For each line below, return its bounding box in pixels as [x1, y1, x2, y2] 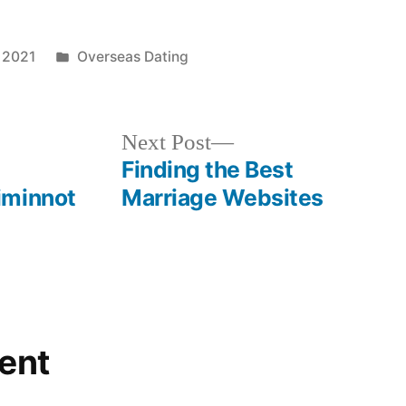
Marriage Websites [121, 183, 324, 211]
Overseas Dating [76, 47, 188, 65]
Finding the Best [121, 155, 294, 183]
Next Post [121, 128, 212, 157]
